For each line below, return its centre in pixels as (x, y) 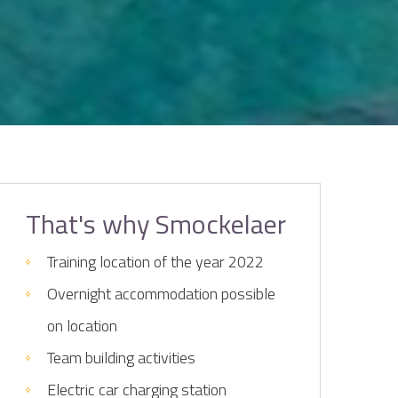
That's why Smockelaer (155, 224)
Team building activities (121, 358)
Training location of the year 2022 (155, 262)
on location (82, 326)
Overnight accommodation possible (161, 294)
